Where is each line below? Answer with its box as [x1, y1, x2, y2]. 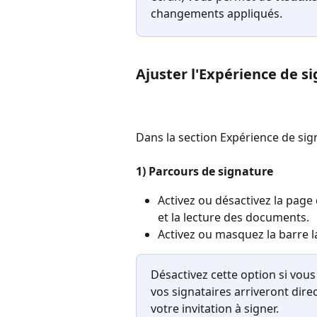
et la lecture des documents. [158, 209, 309, 225]
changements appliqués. [151, 5, 288, 21]
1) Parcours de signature [136, 163, 273, 180]
